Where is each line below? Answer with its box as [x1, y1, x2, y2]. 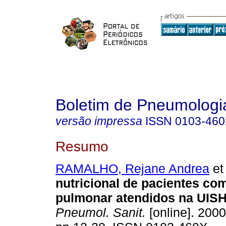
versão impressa [55, 115, 142, 128]
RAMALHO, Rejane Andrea [55, 161, 209, 176]
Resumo [55, 138, 108, 154]
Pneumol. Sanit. [55, 205, 146, 220]
